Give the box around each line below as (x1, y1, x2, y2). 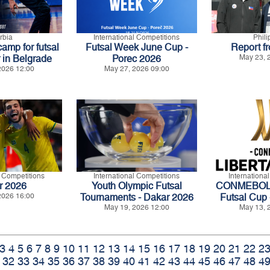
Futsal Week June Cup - (85, 41, 188, 53)
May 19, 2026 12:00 (104, 202, 169, 212)
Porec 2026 (112, 52, 162, 64)
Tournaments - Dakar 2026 (80, 191, 193, 203)
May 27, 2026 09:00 (104, 64, 169, 73)
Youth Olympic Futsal (91, 180, 182, 192)
